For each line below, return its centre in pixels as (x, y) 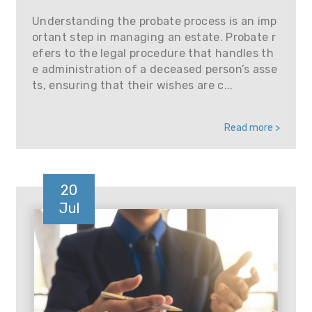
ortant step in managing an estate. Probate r (154, 37)
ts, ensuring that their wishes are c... (133, 85)
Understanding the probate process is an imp (155, 21)
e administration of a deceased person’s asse (155, 69)
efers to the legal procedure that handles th (153, 53)
